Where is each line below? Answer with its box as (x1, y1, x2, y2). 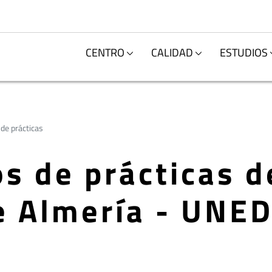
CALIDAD (151, 44, 193, 61)
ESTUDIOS (220, 44, 268, 61)
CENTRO (86, 44, 124, 61)
